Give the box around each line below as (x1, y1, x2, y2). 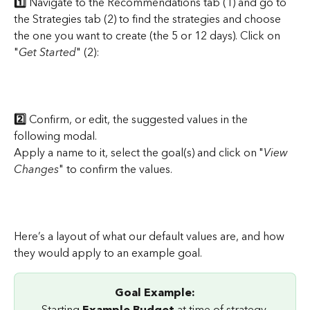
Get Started (19, 43, 76, 63)
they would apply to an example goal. (14, 244, 202, 264)
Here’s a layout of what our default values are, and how (14, 227, 287, 247)
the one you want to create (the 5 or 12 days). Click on (14, 26, 283, 46)
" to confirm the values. (59, 160, 172, 180)
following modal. (14, 127, 97, 147)
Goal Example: (115, 283, 195, 303)
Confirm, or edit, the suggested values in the (26, 110, 250, 130)
